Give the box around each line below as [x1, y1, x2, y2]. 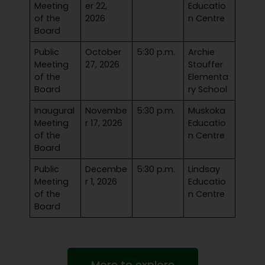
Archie [188, 46, 215, 58]
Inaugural [34, 105, 75, 117]
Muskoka [188, 105, 226, 117]
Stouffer [188, 59, 224, 70]
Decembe [85, 163, 128, 175]
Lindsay [188, 163, 221, 175]
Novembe [85, 105, 128, 117]
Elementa [188, 71, 229, 83]
